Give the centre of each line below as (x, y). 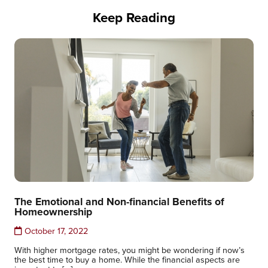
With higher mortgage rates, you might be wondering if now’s (130, 250)
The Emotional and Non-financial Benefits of (119, 201)
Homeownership (53, 211)
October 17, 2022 (55, 231)
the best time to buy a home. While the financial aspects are (127, 259)
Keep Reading (134, 17)
